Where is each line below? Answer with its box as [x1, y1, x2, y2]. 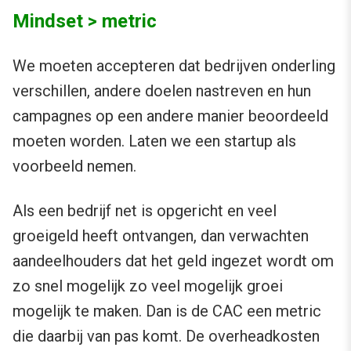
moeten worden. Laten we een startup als [13, 132, 296, 151]
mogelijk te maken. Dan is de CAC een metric [13, 302, 321, 321]
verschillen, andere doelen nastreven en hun [13, 81, 311, 101]
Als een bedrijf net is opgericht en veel [13, 201, 277, 221]
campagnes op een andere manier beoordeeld [13, 107, 328, 126]
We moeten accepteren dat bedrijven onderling [13, 56, 335, 76]
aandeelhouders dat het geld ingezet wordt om [13, 251, 334, 271]
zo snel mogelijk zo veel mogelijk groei [13, 277, 283, 296]
